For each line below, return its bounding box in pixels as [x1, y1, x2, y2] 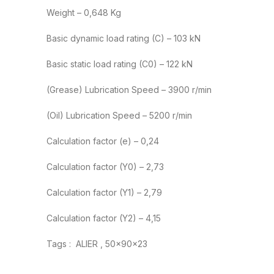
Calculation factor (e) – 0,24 [46, 136, 159, 147]
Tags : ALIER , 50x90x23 [46, 239, 147, 250]
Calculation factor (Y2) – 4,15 [46, 213, 161, 224]
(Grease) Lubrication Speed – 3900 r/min [46, 84, 212, 95]
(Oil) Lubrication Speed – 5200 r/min [46, 110, 192, 121]
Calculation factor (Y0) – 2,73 [46, 161, 164, 172]
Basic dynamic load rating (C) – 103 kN [46, 33, 201, 44]
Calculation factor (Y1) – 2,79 [46, 187, 162, 198]
